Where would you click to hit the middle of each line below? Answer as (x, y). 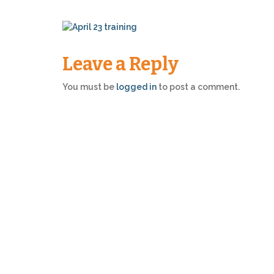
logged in (136, 87)
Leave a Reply (120, 65)
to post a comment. (198, 87)
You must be (89, 87)
